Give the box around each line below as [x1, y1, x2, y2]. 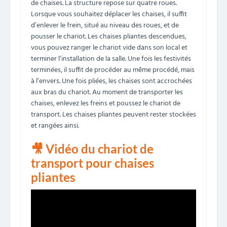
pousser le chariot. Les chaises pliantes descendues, [31, 31, 186, 43]
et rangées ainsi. [31, 120, 79, 132]
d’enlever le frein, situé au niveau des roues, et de [31, 20, 179, 31]
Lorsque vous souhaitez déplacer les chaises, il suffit [31, 9, 187, 20]
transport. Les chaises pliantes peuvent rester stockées [31, 109, 196, 121]
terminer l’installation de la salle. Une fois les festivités [31, 53, 191, 65]
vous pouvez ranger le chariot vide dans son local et [31, 42, 187, 54]
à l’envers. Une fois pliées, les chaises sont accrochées [31, 75, 192, 87]
